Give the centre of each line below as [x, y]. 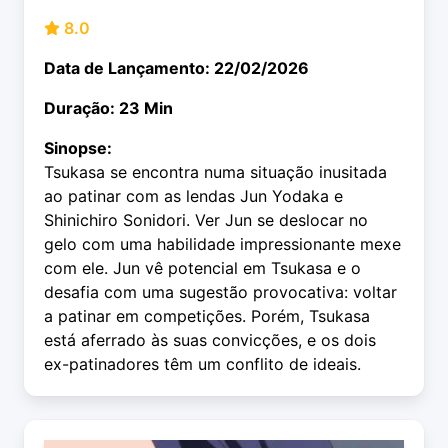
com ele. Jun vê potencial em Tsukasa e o [202, 268]
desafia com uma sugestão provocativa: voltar [220, 292]
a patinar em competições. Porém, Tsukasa [207, 316]
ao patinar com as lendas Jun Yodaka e [193, 196]
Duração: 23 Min [108, 108]
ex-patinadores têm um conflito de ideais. [202, 364]
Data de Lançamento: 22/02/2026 [176, 68]
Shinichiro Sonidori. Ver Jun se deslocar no [206, 220]
